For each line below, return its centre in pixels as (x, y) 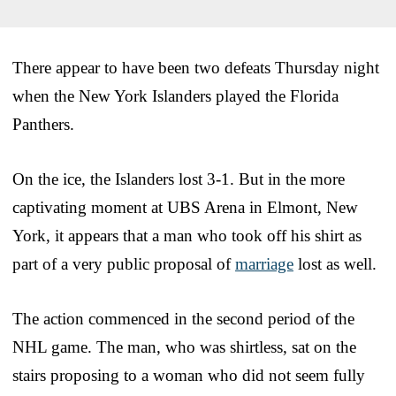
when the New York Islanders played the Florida (175, 95)
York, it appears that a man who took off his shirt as (187, 235)
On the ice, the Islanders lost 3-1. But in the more (179, 179)
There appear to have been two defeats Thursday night (196, 67)
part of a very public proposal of (124, 263)
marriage (264, 263)
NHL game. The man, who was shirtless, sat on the (184, 346)
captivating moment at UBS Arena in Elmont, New (185, 207)
